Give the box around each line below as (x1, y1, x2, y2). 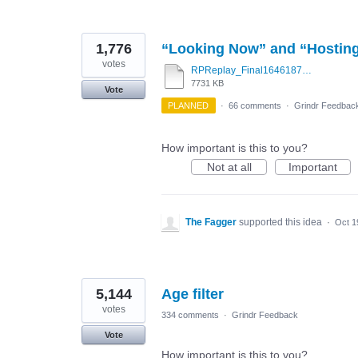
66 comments (228, 101, 281, 111)
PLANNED (168, 101, 209, 111)
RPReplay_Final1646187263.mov (302, 65, 312, 77)
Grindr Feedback (232, 310, 298, 320)
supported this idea (239, 217, 324, 229)
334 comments (161, 310, 219, 320)
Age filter (161, 286, 224, 303)
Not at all (206, 161, 252, 174)
